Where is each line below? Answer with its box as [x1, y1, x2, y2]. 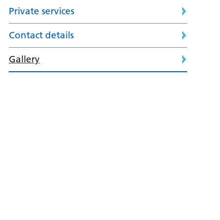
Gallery [8, 54, 40, 65]
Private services [8, 5, 74, 17]
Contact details [8, 29, 74, 41]
